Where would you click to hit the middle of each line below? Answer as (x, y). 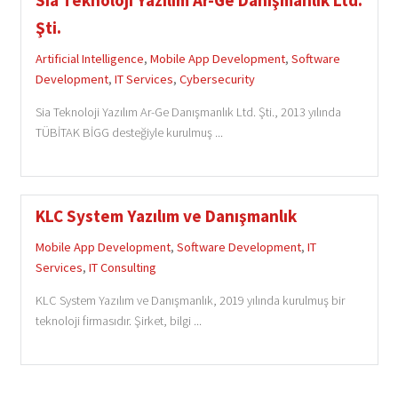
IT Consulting (122, 267)
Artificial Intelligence (89, 58)
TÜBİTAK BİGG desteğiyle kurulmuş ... (129, 133)
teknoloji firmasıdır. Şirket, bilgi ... (118, 321)
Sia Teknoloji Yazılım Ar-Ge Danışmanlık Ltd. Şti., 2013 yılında (188, 112)
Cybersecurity (217, 79)
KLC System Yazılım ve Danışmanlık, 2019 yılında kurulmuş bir (190, 301)
